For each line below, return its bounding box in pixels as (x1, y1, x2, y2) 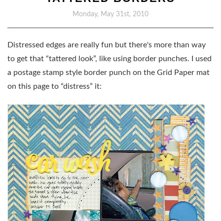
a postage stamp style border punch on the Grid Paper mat (7, 69, 210, 76)
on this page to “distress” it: (7, 82, 102, 90)
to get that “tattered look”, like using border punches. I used (7, 55, 212, 63)
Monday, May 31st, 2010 (73, 11, 148, 18)
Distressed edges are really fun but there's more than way (7, 41, 206, 49)
